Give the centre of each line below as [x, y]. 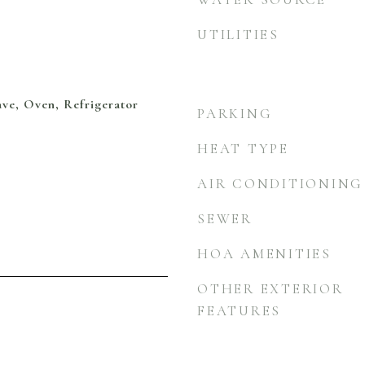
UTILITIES [238, 35]
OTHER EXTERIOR [270, 289]
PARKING [235, 114]
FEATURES [239, 311]
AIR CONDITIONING [280, 184]
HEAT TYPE [243, 149]
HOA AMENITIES [264, 254]
